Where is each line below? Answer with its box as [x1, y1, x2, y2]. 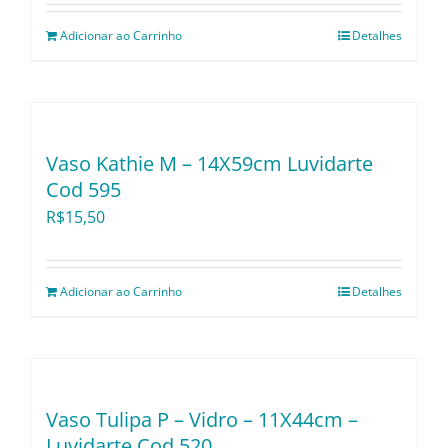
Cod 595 [46, 176, 121, 204]
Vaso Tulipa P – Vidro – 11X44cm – [46, 406, 358, 434]
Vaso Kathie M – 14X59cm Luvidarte [46, 150, 373, 178]
